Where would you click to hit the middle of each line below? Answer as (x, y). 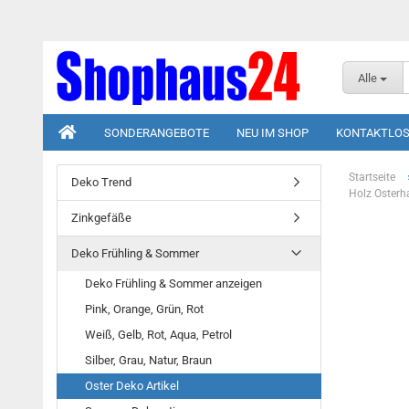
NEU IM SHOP (273, 133)
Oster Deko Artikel (132, 386)
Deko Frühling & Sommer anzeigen (173, 283)
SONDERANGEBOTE (157, 133)
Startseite (372, 177)
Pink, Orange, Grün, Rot (144, 309)
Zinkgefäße (101, 218)
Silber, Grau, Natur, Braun (148, 360)
